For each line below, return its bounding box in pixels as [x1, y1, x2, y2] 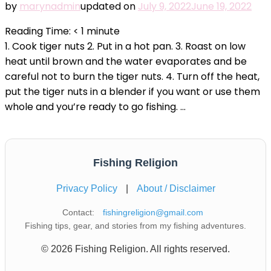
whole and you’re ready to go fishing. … [5, 99, 186, 114]
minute [87, 24, 120, 38]
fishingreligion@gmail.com [102, 207, 203, 217]
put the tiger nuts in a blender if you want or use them [5, 84, 260, 99]
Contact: [62, 207, 97, 217]
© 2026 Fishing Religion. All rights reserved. [41, 243, 230, 254]
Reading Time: [5, 24, 73, 38]
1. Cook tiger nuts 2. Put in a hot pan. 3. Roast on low [5, 39, 246, 53]
